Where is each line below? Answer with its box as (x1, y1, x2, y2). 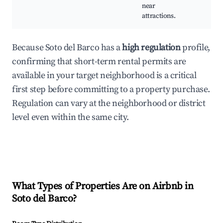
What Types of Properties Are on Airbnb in (12, 180, 194, 193)
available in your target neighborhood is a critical (12, 70, 197, 82)
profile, (180, 42, 210, 54)
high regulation (122, 42, 181, 54)
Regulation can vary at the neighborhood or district (12, 98, 206, 110)
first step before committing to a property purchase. (12, 84, 210, 96)
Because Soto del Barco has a (12, 42, 122, 54)
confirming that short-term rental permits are (12, 56, 187, 68)
